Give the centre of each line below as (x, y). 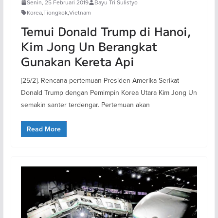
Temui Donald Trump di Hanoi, (106, 31)
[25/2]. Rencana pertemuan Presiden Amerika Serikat (100, 81)
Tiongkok (55, 13)
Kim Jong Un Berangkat (89, 46)
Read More (44, 129)
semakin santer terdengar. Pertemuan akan (85, 105)
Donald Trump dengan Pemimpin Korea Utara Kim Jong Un (109, 93)
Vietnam (80, 13)
